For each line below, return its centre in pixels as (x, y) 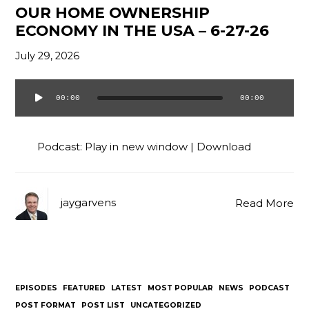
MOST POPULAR (181, 288)
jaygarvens (89, 203)
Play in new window (137, 147)
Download (224, 147)
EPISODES (37, 288)
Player (31, 120)
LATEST (127, 288)
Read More (264, 203)
